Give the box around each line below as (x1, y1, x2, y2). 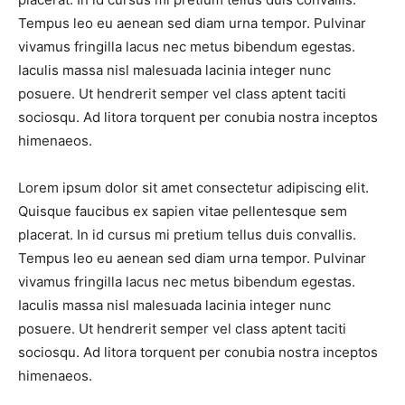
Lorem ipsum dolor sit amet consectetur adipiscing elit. (18, 179, 369, 197)
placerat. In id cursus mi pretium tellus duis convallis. (18, 226, 356, 244)
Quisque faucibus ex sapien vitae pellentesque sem (18, 202, 347, 221)
